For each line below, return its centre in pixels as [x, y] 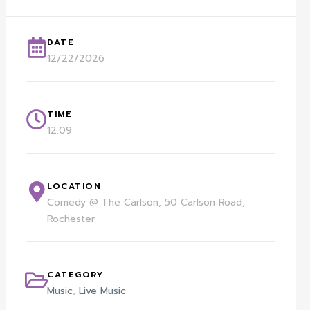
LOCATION [74, 186]
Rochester [71, 219]
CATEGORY [75, 274]
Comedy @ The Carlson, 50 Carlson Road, [146, 202]
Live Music [103, 291]
